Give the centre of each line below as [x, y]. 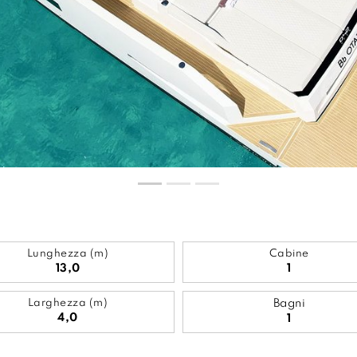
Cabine [289, 254]
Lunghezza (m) [68, 254]
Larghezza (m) [68, 303]
